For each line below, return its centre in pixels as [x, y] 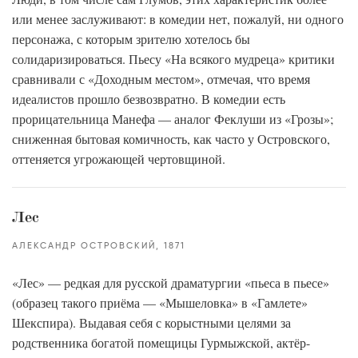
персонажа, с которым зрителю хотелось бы [131, 39]
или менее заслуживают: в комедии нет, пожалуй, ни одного [178, 19]
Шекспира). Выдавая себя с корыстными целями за [151, 322]
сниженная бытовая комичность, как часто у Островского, [171, 139]
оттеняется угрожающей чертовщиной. [119, 159]
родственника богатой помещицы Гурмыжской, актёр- [161, 342]
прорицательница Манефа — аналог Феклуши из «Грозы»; [173, 119]
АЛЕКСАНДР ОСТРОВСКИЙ [84, 246]
